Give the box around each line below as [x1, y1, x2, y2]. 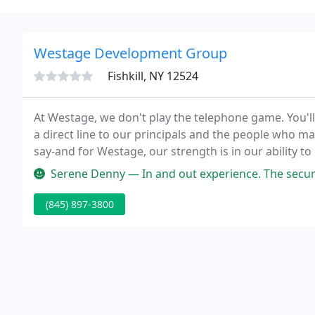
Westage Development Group [34, 44, 227, 63]
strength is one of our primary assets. [34, 160, 235, 176]
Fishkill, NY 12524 [108, 68, 198, 84]
